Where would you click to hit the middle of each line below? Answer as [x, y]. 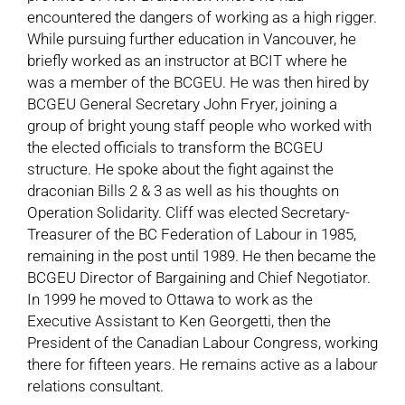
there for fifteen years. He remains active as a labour [202, 364]
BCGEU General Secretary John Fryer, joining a [182, 104]
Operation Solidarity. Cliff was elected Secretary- [188, 212]
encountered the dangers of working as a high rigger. [202, 17]
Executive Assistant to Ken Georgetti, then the [179, 320]
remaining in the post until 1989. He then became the [201, 255]
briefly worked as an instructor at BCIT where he [187, 60]
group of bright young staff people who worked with [199, 125]
